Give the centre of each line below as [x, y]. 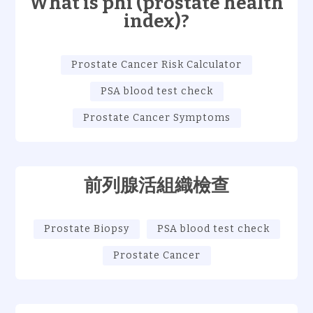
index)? [156, 21]
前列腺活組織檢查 [156, 185]
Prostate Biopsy [86, 229]
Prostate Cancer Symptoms [156, 118]
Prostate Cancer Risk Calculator [156, 65]
